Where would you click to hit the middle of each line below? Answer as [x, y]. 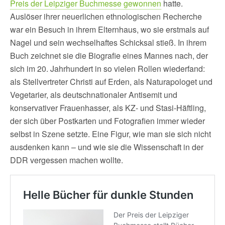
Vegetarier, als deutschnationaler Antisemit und [94, 94]
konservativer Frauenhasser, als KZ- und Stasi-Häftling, [108, 107]
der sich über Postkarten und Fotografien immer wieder [107, 121]
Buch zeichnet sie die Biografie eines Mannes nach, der [109, 55]
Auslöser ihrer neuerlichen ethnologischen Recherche [106, 16]
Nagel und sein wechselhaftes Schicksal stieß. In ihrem [108, 42]
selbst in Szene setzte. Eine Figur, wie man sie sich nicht [110, 134]
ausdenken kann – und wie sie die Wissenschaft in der [107, 147]
